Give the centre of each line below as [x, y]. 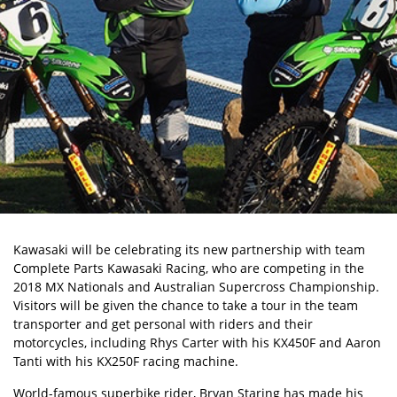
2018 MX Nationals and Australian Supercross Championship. [196, 287]
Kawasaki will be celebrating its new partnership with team [189, 249]
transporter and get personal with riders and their [163, 324]
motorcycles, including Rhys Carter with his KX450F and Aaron [197, 343]
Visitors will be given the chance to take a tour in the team [186, 305]
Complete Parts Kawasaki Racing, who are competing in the [189, 268]
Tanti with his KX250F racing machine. [126, 361]
